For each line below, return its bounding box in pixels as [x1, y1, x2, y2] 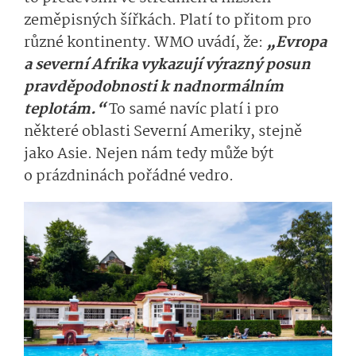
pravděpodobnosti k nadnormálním [24, 75, 284, 99]
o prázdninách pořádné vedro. [24, 164, 234, 188]
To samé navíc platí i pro [109, 97, 279, 122]
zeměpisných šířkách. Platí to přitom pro [24, 8, 311, 33]
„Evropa [266, 30, 327, 55]
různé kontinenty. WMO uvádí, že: [24, 30, 266, 55]
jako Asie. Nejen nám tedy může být [24, 141, 274, 166]
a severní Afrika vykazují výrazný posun [24, 52, 311, 77]
